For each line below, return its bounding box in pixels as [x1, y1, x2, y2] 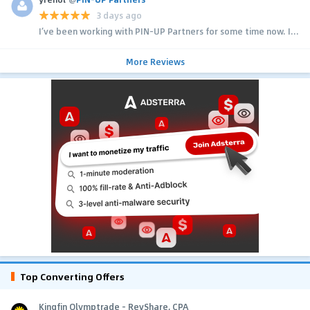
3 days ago [96, 9, 142, 22]
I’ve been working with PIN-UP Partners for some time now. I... [39, 24, 299, 37]
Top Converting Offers [20, 268, 125, 284]
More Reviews [125, 55, 185, 68]
